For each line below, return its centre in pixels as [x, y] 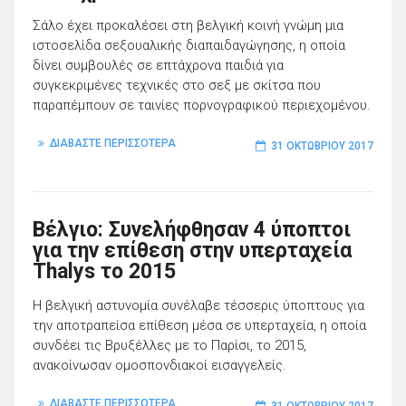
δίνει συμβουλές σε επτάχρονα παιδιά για [158, 65]
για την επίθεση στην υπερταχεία [192, 250]
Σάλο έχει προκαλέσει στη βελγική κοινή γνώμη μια [188, 25]
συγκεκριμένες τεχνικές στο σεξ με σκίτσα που [177, 85]
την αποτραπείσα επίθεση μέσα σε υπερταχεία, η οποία [199, 325]
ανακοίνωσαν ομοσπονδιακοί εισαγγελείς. [159, 365]
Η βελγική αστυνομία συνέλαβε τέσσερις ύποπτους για [198, 305]
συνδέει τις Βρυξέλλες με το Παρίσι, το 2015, [169, 345]
